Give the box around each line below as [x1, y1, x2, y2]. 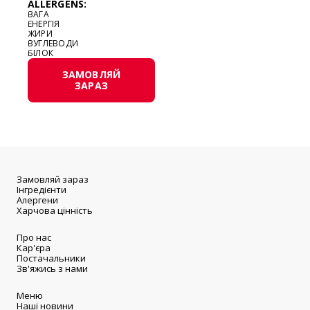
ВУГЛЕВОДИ [28, 37, 79, 50]
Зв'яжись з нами [17, 262, 88, 275]
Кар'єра [17, 241, 51, 255]
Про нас [17, 231, 51, 244]
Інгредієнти [17, 183, 66, 197]
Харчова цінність [17, 204, 93, 217]
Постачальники [17, 252, 86, 265]
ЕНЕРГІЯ [28, 18, 60, 30]
